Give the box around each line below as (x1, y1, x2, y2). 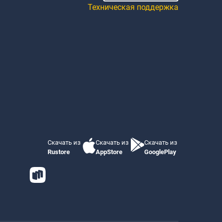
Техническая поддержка (88, 2, 178, 12)
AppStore (96, 148, 122, 156)
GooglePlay (144, 148, 176, 156)
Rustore (48, 148, 70, 156)
